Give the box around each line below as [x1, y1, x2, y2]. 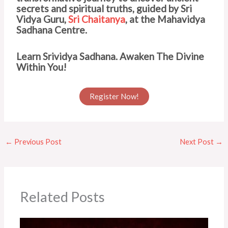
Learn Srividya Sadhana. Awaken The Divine [16, 50, 205, 62]
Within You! [16, 61, 67, 73]
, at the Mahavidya [125, 13, 206, 25]
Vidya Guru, [16, 13, 69, 25]
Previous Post [12, 137, 62, 146]
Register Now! [89, 92, 139, 101]
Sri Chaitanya [68, 13, 126, 25]
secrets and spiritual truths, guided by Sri [16, 3, 192, 15]
